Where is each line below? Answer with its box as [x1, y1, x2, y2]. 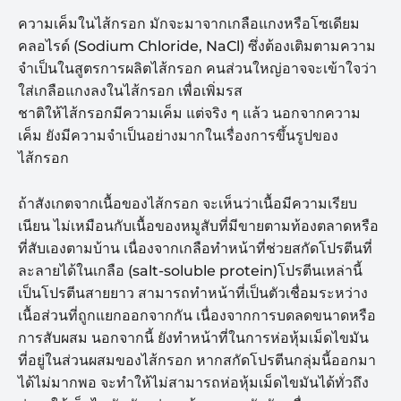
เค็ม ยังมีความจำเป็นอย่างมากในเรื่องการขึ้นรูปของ [18, 126, 338, 144]
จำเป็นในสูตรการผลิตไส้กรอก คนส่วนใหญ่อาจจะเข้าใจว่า [18, 59, 377, 77]
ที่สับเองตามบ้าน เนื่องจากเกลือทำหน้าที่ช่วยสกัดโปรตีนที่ [18, 239, 372, 257]
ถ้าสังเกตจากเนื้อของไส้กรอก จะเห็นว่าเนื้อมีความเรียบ [18, 194, 357, 212]
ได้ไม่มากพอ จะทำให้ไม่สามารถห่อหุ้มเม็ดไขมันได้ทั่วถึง [18, 373, 369, 391]
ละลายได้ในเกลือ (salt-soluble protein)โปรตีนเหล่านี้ [18, 261, 363, 279]
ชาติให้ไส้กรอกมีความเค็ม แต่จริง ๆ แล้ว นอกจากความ [18, 104, 361, 122]
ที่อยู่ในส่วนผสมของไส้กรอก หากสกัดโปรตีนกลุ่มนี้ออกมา [18, 351, 376, 369]
